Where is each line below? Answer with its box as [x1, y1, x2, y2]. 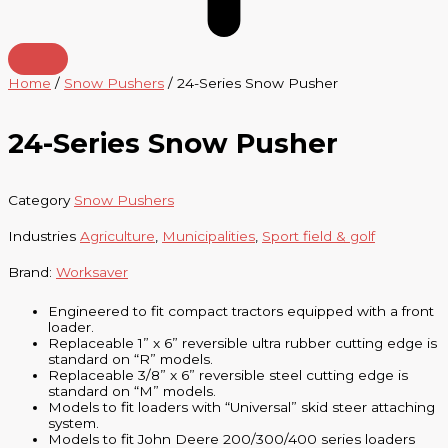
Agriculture [80, 227, 155, 244]
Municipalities [162, 227, 255, 244]
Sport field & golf [262, 227, 375, 244]
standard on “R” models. [48, 351, 213, 368]
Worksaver [56, 263, 128, 280]
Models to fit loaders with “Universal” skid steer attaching [48, 399, 435, 416]
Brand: [8, 263, 56, 280]
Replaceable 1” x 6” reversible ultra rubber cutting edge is [48, 335, 437, 352]
